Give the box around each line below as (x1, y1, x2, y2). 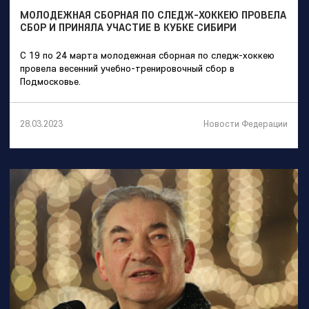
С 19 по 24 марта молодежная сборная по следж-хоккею (20, 48, 275, 61)
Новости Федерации (203, 117, 288, 129)
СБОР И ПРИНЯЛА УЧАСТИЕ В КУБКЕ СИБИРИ (20, 20, 237, 34)
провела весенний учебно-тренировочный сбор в (20, 61, 235, 74)
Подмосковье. (20, 74, 81, 88)
